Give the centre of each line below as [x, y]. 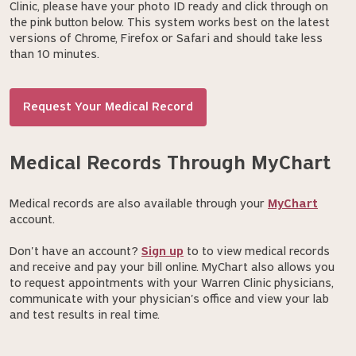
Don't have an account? [75, 252]
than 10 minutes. [54, 54]
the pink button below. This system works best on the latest [170, 23]
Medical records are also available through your [139, 204]
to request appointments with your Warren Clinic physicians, [172, 283]
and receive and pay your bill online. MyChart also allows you [172, 267]
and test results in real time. [86, 315]
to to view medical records [257, 252]
